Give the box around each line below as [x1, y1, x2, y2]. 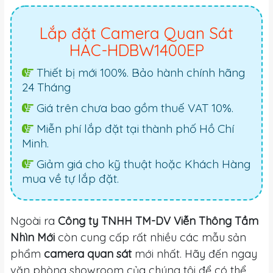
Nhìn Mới [10, 230, 55, 245]
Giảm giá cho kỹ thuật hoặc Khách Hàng [34, 157, 250, 172]
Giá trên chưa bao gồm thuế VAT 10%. [34, 101, 233, 116]
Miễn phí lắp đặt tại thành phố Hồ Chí [34, 121, 234, 136]
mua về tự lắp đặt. [22, 171, 119, 186]
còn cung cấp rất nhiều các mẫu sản [55, 230, 246, 245]
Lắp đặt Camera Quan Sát [40, 23, 233, 44]
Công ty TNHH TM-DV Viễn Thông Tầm [58, 214, 258, 229]
